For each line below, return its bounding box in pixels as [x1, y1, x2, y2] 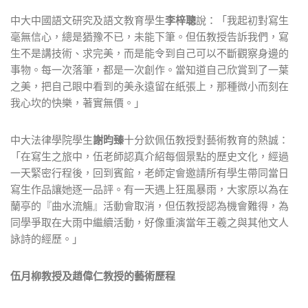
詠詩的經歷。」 [10, 232, 82, 245]
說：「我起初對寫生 [196, 13, 289, 27]
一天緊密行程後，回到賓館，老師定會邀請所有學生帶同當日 [10, 166, 289, 179]
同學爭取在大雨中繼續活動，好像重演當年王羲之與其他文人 [10, 215, 289, 229]
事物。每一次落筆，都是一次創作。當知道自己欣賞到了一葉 [10, 63, 289, 76]
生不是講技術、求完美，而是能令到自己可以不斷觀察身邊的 [10, 46, 289, 60]
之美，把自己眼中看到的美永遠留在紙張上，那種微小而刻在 [10, 79, 289, 93]
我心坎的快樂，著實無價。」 [10, 96, 144, 109]
